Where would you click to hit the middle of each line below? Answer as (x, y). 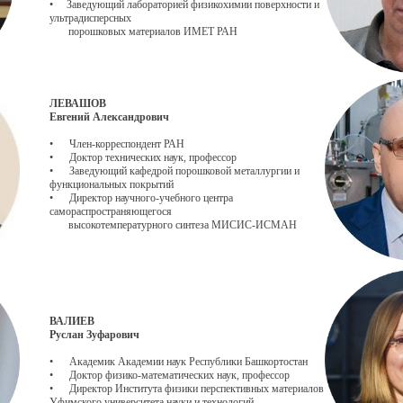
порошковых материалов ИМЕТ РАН (143, 31)
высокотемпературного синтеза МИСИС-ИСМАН (173, 225)
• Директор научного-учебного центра (141, 198)
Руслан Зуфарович (94, 335)
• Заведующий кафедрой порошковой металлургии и (175, 171)
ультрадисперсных (90, 18)
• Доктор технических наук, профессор (143, 157)
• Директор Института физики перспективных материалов (187, 389)
